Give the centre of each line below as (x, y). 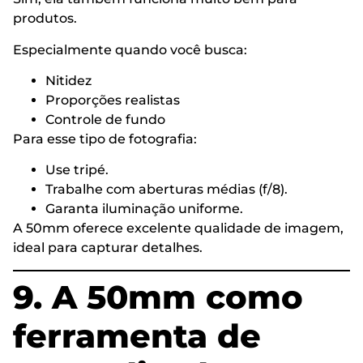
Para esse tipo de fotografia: (105, 139)
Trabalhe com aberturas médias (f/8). (167, 190)
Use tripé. (77, 170)
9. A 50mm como (158, 297)
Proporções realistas (113, 100)
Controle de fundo (105, 119)
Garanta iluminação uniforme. (144, 209)
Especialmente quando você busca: (130, 49)
